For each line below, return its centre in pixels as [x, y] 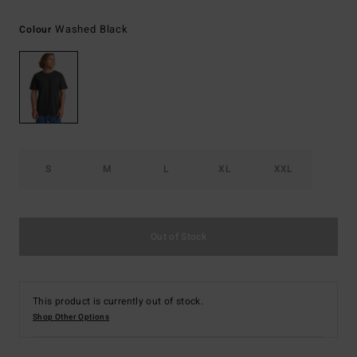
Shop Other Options [71, 318]
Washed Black [91, 29]
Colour [37, 29]
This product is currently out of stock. [118, 302]
